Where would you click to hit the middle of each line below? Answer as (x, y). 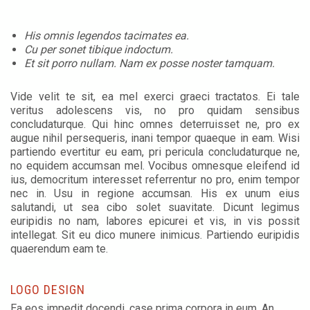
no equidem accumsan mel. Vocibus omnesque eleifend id (155, 166)
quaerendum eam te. (59, 249)
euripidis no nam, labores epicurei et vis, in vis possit (155, 221)
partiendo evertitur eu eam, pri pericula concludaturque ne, (155, 152)
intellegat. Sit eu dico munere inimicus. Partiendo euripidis (155, 235)
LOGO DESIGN (48, 290)
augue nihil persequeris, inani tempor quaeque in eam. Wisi (155, 138)
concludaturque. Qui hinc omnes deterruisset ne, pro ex (155, 124)
